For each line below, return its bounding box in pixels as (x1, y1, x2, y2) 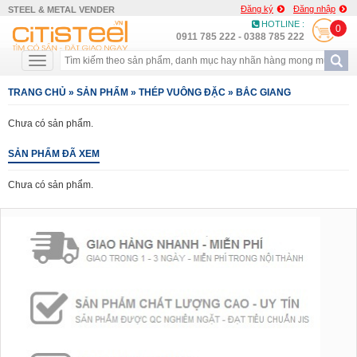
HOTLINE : (258, 19, 304, 29)
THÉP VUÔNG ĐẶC (139, 87, 226, 98)
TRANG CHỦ (8, 87, 66, 98)
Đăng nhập (293, 4, 335, 14)
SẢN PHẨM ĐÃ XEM (8, 148, 100, 159)
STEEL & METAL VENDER (8, 5, 115, 14)
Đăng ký (241, 4, 273, 14)
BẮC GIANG (236, 87, 291, 98)
